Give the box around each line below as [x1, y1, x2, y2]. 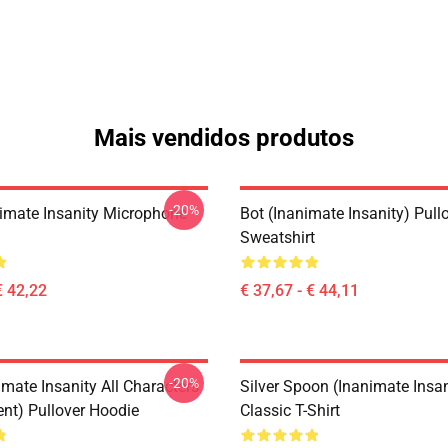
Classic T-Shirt [240, 401, 340, 420]
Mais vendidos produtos [94, 124, 354, 152]
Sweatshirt [240, 228, 315, 247]
